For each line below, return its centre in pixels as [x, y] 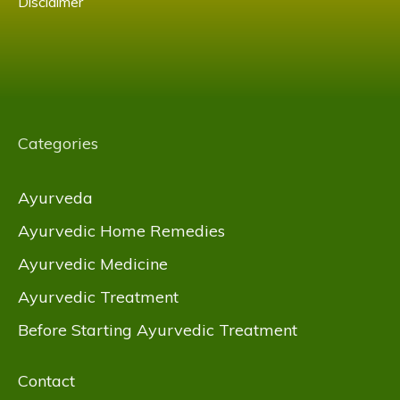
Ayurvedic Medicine [93, 264]
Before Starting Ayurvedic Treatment [158, 330]
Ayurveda [55, 198]
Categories [58, 144]
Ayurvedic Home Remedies [121, 231]
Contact [46, 381]
